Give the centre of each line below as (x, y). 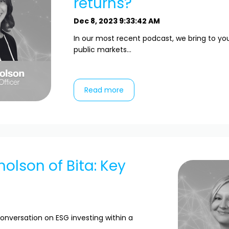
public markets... (102, 50)
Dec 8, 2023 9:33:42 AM (117, 21)
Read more (104, 90)
